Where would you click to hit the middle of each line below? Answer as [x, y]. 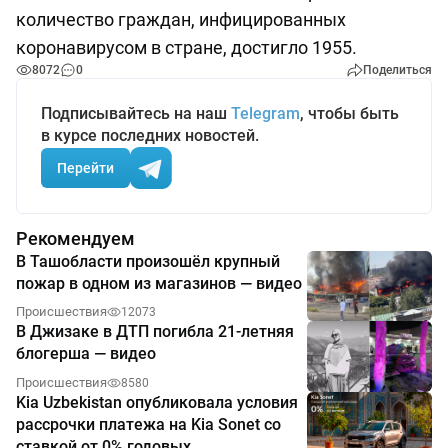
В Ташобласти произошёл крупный [148, 262]
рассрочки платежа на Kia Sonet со [148, 424]
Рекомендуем [75, 239]
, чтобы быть [349, 114]
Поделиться [397, 70]
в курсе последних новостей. [150, 136]
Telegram [265, 114]
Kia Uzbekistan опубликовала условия [157, 402]
